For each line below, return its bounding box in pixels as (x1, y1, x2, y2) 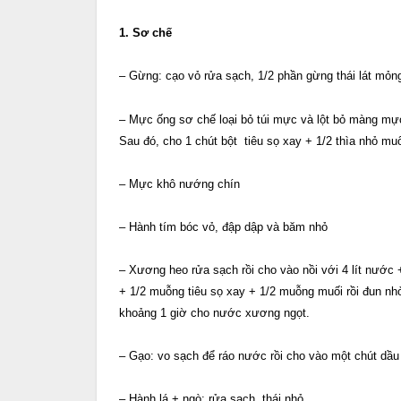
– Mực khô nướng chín (119, 176, 240, 191)
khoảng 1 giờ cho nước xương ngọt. (119, 306, 310, 320)
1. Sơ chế (119, 26, 172, 40)
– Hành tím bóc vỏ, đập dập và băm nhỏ (119, 219, 328, 234)
